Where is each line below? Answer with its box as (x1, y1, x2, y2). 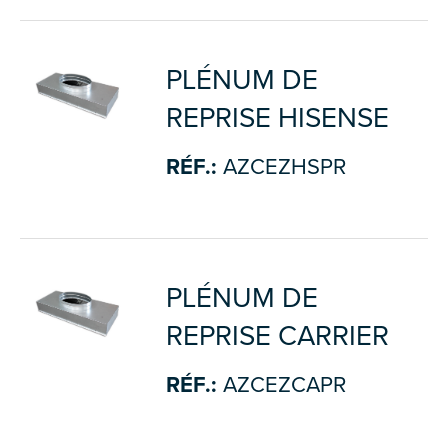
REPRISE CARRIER (165, 319, 389, 353)
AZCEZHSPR (216, 154, 346, 180)
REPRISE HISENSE (165, 101, 389, 135)
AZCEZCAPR (216, 372, 346, 398)
